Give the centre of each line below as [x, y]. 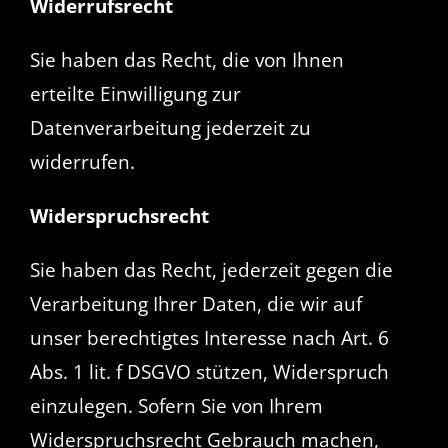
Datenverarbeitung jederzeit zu [170, 127]
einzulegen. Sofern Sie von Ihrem [176, 405]
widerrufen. [82, 161]
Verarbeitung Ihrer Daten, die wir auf [195, 303]
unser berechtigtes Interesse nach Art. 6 [209, 337]
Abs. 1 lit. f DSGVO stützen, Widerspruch [209, 371]
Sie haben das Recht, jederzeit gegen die [211, 269]
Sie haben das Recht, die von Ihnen [186, 59]
